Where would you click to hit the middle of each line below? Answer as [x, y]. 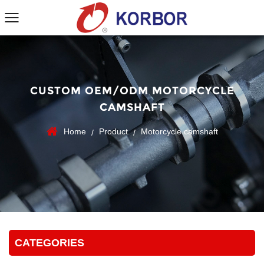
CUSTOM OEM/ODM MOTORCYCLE [132, 91]
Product [113, 131]
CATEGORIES [49, 243]
